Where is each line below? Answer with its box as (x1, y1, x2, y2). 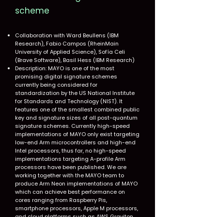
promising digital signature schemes (15, 73, 117, 80)
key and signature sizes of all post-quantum (15, 114, 138, 122)
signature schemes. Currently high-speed (15, 122, 130, 130)
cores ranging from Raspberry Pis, (15, 196, 107, 204)
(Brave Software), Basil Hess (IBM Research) (15, 56, 135, 64)
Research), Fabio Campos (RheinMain (15, 40, 119, 47)
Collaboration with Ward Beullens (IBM (15, 31, 119, 39)
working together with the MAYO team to (15, 171, 124, 179)
